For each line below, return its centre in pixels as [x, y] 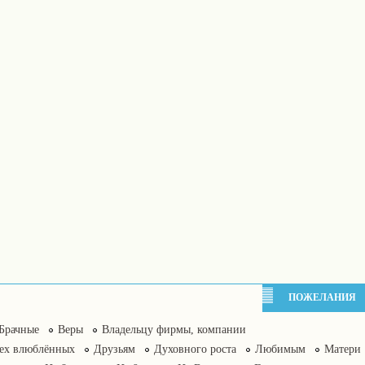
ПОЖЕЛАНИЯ [322, 297]
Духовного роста [195, 349]
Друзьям [114, 349]
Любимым [280, 349]
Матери [343, 349]
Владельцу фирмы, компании [174, 330]
